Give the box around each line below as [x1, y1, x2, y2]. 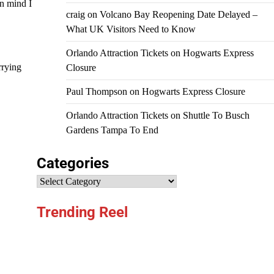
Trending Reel [36, 204, 128, 221]
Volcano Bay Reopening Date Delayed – [99, 9, 257, 20]
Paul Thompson [65, 86, 127, 97]
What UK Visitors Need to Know [65, 24, 196, 35]
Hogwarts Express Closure [141, 86, 245, 97]
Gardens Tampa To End [65, 125, 158, 136]
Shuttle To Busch [182, 110, 250, 121]
